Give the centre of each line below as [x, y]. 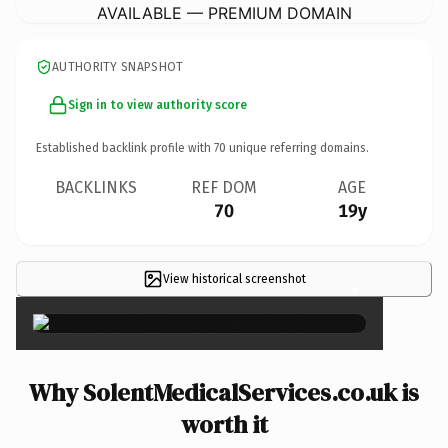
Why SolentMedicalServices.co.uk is [224, 392]
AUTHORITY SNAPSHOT [118, 66]
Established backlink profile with [125, 147]
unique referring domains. [297, 147]
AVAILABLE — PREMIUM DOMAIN [224, 12]
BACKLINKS [96, 187]
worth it [224, 424]
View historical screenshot [234, 278]
